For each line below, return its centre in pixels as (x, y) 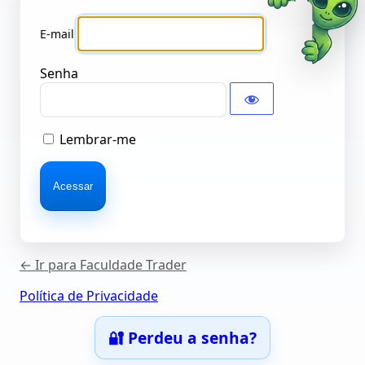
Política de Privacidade (89, 296)
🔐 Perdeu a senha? (182, 338)
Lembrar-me (98, 140)
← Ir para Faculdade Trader (103, 265)
